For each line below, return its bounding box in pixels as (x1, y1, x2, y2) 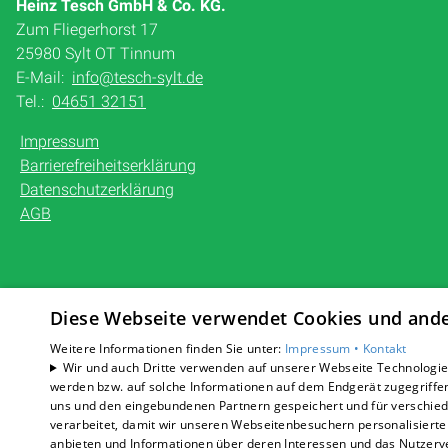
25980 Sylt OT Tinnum (16, 44, 176, 63)
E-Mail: (16, 68, 69, 87)
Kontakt (362, 340, 407, 357)
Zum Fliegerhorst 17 (16, 20, 159, 39)
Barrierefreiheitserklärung (20, 156, 197, 175)
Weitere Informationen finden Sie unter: (50, 340, 286, 357)
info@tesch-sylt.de (72, 68, 204, 87)
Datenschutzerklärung (20, 180, 175, 199)
